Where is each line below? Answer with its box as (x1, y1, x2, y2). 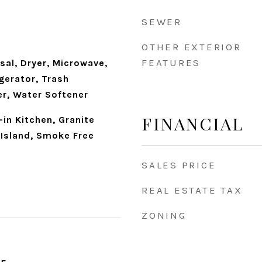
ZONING (142, 209, 187, 221)
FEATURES (142, 57, 201, 68)
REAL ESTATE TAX (142, 184, 243, 196)
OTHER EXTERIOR (142, 41, 242, 53)
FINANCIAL (142, 112, 244, 135)
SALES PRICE (142, 159, 216, 171)
